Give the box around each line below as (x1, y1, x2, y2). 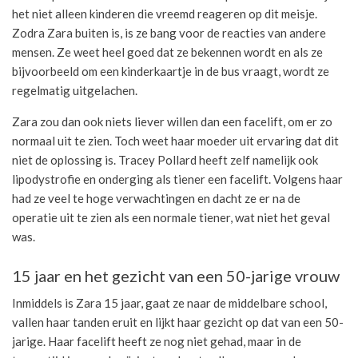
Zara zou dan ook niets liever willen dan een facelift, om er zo (12, 113, 332, 129)
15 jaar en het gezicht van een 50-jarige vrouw (12, 265, 340, 285)
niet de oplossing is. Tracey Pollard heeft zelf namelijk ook (12, 152, 318, 167)
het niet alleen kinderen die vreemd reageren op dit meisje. (12, 6, 317, 21)
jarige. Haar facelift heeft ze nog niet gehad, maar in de (12, 333, 301, 348)
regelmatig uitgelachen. (12, 82, 137, 97)
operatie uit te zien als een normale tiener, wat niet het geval (12, 209, 330, 225)
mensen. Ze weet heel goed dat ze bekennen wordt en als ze (12, 44, 323, 59)
